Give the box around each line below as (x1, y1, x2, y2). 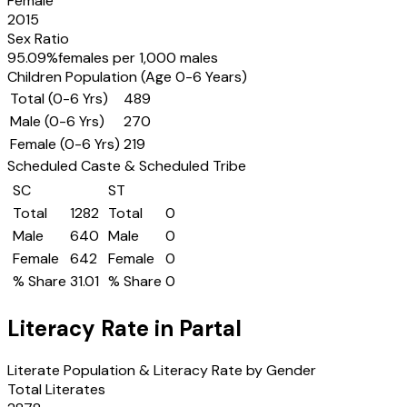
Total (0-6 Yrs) (10, 89, 108, 108)
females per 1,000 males (58, 48, 218, 67)
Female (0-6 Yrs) (10, 134, 120, 154)
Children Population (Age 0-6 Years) (7, 67, 247, 86)
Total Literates (7, 379, 105, 399)
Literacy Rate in (7, 313, 179, 342)
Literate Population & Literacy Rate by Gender (7, 360, 316, 380)
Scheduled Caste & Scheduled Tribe (7, 156, 246, 175)
